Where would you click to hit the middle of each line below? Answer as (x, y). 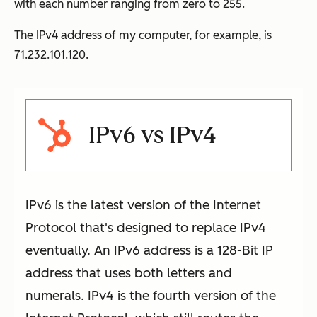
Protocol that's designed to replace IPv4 (146, 228)
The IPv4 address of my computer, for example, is (143, 35)
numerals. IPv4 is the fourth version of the (151, 296)
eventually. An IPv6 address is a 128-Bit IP (149, 251)
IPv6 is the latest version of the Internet (143, 206)
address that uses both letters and (129, 273)
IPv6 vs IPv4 (152, 136)
